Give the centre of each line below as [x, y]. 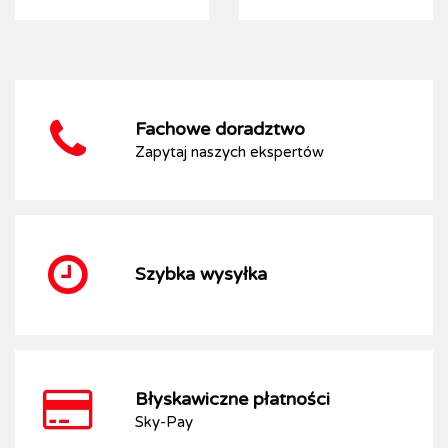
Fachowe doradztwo [220, 128]
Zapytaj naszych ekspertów [229, 151]
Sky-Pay [164, 421]
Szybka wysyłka [201, 273]
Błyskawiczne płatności [232, 398]
